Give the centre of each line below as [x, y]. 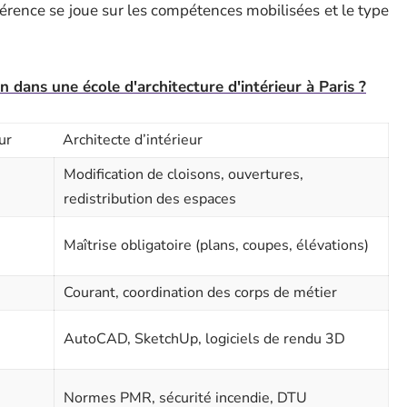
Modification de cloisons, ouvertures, [184, 174]
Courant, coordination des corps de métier [200, 293]
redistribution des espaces [150, 199]
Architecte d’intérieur [133, 140]
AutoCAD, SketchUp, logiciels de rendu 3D [204, 339]
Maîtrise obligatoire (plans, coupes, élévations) [216, 245]
